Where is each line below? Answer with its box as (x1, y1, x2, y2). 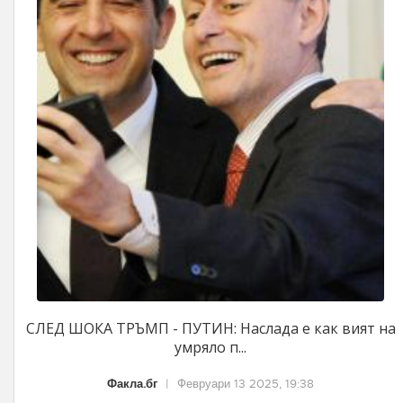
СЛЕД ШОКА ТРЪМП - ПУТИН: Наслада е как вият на (25, 318, 396, 338)
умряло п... (175, 336, 246, 357)
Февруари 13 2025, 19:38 (177, 376, 314, 391)
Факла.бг (107, 376, 157, 391)
